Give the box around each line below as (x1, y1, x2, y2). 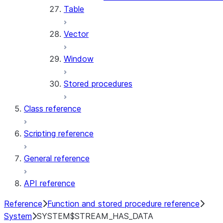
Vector (64, 29, 89, 39)
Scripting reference (24, 128, 94, 138)
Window (64, 54, 94, 64)
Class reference (24, 104, 81, 113)
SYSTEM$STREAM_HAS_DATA (37, 211, 153, 221)
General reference (24, 153, 90, 163)
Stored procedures (64, 79, 132, 89)
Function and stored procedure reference (47, 199, 200, 209)
